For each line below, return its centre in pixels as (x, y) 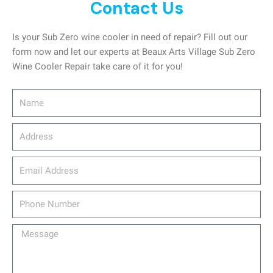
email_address (41, 164)
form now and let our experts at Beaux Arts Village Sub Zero (134, 51)
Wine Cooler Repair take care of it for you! (97, 66)
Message (30, 231)
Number (28, 212)
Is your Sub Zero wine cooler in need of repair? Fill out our (130, 37)
